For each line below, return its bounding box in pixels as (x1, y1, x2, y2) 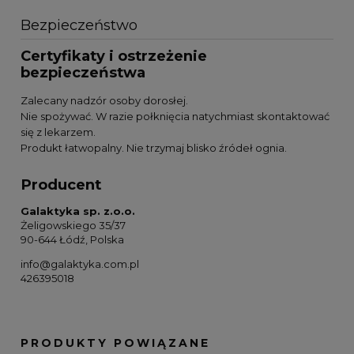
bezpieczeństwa (21, 63, 145, 82)
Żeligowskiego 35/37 (21, 219, 126, 232)
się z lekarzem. (21, 125, 96, 138)
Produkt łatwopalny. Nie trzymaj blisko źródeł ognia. (21, 141, 287, 154)
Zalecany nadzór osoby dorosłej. (21, 93, 188, 107)
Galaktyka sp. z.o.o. (21, 205, 135, 218)
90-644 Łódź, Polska (21, 233, 124, 247)
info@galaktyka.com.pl (21, 258, 139, 271)
